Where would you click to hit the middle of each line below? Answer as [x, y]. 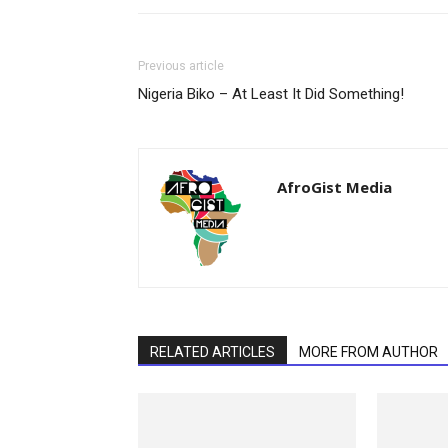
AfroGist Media [334, 187]
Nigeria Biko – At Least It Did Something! [271, 94]
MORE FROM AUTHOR [368, 352]
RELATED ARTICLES [212, 352]
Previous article [181, 66]
